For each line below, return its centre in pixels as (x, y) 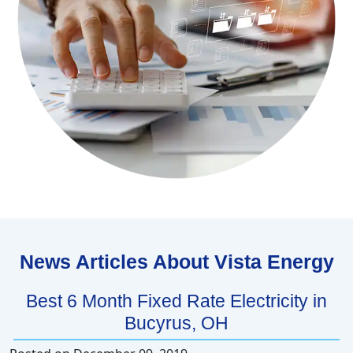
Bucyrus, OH (176, 323)
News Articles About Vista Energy (176, 262)
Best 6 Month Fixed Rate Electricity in (176, 301)
